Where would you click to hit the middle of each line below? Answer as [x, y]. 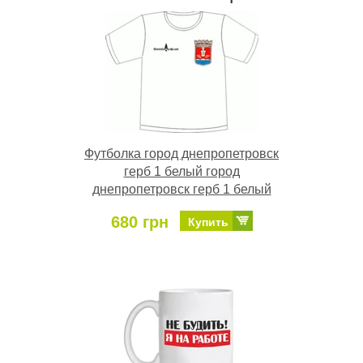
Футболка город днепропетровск [181, 154]
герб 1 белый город [181, 172]
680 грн [139, 222]
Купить [208, 222]
